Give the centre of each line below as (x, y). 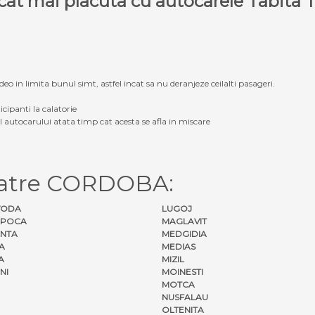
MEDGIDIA (184, 233)
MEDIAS (179, 246)
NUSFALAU (185, 297)
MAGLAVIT (184, 221)
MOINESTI (182, 271)
